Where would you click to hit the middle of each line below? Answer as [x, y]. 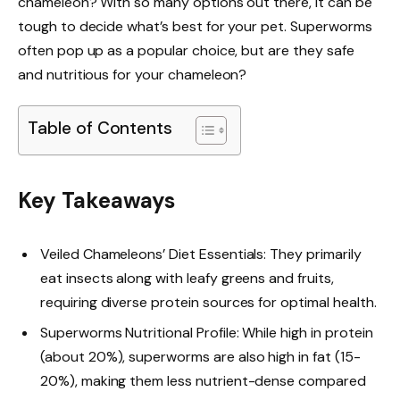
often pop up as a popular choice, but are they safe [186, 51]
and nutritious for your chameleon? [133, 75]
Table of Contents [100, 129]
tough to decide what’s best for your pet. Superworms [195, 27]
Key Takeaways [97, 200]
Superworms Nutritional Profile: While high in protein [207, 332]
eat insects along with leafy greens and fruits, [187, 278]
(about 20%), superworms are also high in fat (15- [200, 356]
